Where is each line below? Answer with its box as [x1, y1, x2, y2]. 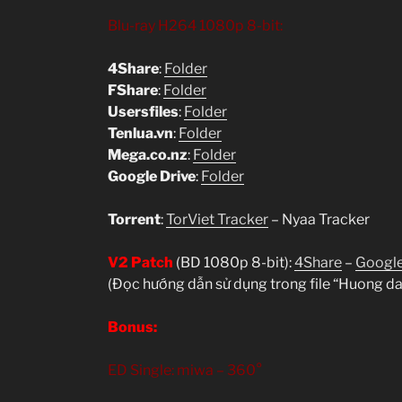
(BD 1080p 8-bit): [173, 253, 294, 271]
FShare [108, 81, 158, 99]
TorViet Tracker [166, 210, 268, 228]
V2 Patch [108, 253, 173, 271]
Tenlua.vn [108, 124, 173, 142]
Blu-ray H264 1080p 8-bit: [108, 16, 283, 34]
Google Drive [108, 167, 196, 185]
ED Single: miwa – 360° [108, 361, 262, 379]
